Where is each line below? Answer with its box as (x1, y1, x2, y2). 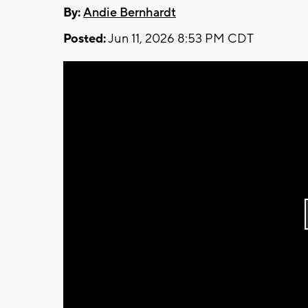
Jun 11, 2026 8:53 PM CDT (106, 30, 254, 47)
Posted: (63, 30, 106, 47)
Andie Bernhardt (83, 4, 176, 21)
